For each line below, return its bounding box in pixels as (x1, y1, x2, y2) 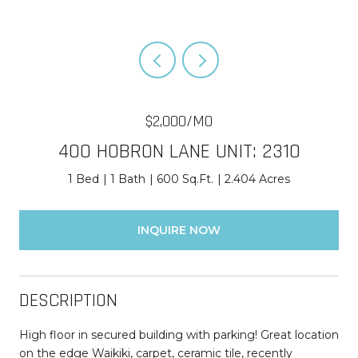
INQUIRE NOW (137, 222, 221, 237)
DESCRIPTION (19, 288, 117, 312)
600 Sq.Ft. (157, 172, 213, 186)
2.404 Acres (225, 172, 290, 186)
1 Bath (110, 172, 145, 186)
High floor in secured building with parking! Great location (19, 327, 339, 342)
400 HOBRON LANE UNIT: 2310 (58, 138, 300, 165)
